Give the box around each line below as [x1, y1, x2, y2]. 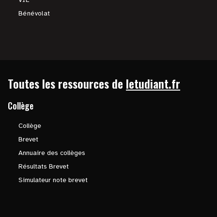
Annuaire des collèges [18, 149, 85, 157]
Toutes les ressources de [8, 75, 123, 92]
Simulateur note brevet [18, 176, 88, 184]
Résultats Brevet [18, 162, 69, 170]
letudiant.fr [126, 75, 180, 92]
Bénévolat [18, 9, 50, 17]
